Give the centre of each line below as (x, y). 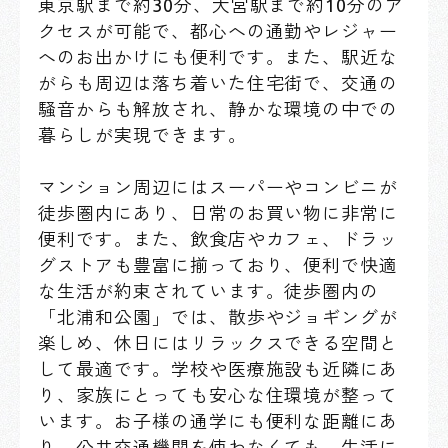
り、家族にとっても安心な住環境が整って (218, 395)
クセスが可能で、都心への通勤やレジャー (218, 31)
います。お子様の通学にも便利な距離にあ (218, 421)
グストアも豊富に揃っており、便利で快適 (218, 265)
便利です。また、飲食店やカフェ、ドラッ (218, 239)
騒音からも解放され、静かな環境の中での (218, 109)
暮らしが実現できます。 (142, 135)
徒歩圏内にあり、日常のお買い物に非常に (218, 213)
